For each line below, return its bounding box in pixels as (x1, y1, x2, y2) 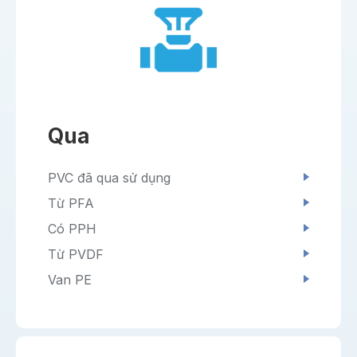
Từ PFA (48, 195, 94, 212)
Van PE (48, 272, 92, 288)
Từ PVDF (48, 246, 104, 263)
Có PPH (48, 221, 96, 237)
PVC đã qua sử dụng (48, 170, 171, 186)
